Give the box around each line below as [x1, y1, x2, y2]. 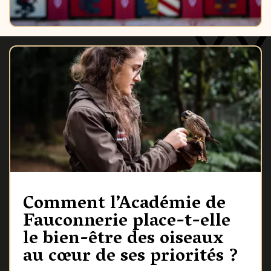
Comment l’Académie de [22, 187, 226, 222]
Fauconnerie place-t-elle [22, 204, 230, 240]
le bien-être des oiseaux [22, 222, 224, 257]
